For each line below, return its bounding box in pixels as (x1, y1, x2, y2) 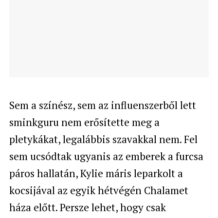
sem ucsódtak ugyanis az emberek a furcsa (9, 149, 203, 163)
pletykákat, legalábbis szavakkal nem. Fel (9, 132, 198, 146)
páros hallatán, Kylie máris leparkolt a (9, 166, 183, 180)
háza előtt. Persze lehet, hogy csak (9, 200, 166, 214)
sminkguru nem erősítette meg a (9, 115, 160, 129)
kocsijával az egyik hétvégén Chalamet (9, 183, 188, 197)
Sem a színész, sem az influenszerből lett (9, 98, 196, 112)
